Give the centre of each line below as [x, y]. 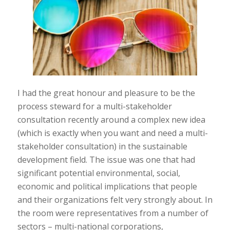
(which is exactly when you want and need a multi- [112, 133]
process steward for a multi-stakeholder [94, 106]
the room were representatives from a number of [113, 213]
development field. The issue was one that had [106, 159]
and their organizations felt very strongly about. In [115, 199]
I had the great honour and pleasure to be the [106, 93]
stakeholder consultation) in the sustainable [102, 146]
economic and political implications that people [107, 186]
